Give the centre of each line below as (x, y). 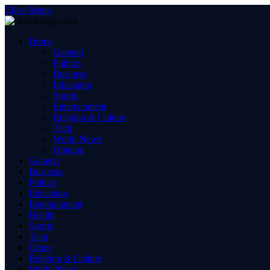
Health (42, 215)
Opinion (69, 150)
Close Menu (28, 10)
